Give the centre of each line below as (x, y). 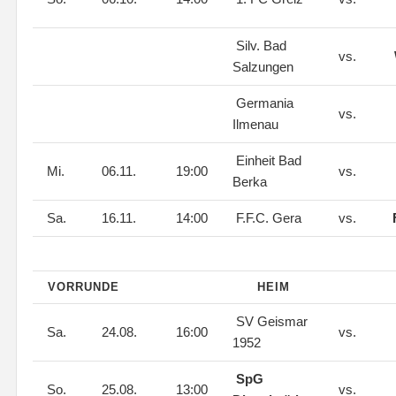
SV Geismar (270, 321)
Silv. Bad (259, 46)
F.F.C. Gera (269, 218)
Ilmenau (257, 124)
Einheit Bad (267, 160)
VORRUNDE (84, 287)
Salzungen (265, 67)
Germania (263, 103)
